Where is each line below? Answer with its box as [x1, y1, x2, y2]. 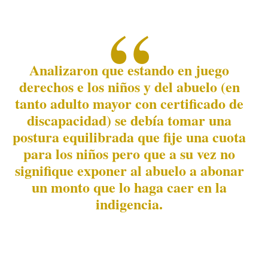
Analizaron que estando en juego [29, 59, 229, 80]
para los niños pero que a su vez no [23, 142, 235, 164]
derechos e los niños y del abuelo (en [19, 75, 240, 97]
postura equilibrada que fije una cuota [13, 126, 246, 147]
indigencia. [96, 193, 163, 214]
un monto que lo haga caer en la [32, 176, 227, 197]
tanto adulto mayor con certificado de [15, 92, 243, 114]
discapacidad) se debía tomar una [27, 109, 232, 130]
